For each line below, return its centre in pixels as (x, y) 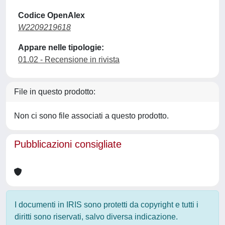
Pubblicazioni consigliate (68, 144)
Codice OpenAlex (51, 15)
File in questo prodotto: (55, 92)
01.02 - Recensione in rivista (69, 60)
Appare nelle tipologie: (61, 47)
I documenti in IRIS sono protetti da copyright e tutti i (106, 205)
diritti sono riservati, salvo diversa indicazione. (96, 217)
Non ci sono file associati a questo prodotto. (91, 116)
